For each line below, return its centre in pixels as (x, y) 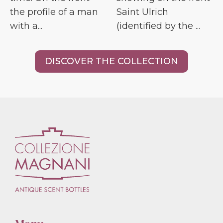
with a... (26, 26)
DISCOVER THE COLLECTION (111, 61)
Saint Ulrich (142, 12)
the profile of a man (54, 12)
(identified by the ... (158, 26)
